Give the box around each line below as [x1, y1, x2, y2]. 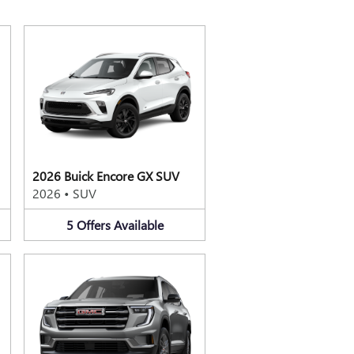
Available [113, 216, 164, 233]
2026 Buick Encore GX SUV [32, 167, 179, 184]
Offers [76, 216, 111, 233]
